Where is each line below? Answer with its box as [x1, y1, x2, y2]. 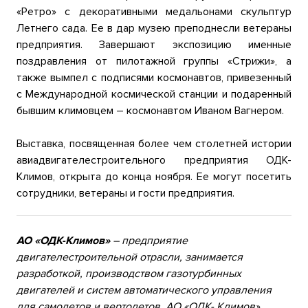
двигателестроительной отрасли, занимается [16, 250, 243, 264]
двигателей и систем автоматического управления [16, 283, 272, 297]
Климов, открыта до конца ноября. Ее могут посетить [16, 170, 291, 184]
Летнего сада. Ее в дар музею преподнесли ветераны [16, 21, 291, 35]
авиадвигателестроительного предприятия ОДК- [16, 153, 291, 167]
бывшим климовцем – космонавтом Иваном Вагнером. [16, 104, 284, 118]
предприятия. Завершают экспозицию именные [16, 38, 291, 52]
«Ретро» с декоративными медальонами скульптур [16, 5, 291, 19]
